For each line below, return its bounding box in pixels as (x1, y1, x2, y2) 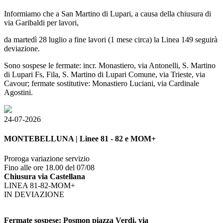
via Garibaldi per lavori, (4, 18, 79, 27)
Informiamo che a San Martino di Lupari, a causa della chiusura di (4, 9, 211, 18)
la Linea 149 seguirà (154, 35, 218, 44)
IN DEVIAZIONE (4, 190, 64, 199)
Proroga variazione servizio (4, 154, 90, 163)
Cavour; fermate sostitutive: (4, 79, 90, 88)
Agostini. (4, 88, 33, 97)
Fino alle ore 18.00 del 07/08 (4, 163, 95, 172)
